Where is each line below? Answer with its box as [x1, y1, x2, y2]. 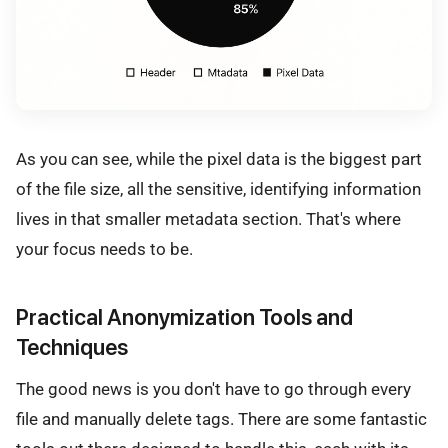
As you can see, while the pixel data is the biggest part [16, 149, 422, 170]
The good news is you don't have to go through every [16, 378, 411, 399]
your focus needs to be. [16, 239, 193, 260]
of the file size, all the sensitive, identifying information [16, 179, 421, 200]
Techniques [16, 333, 128, 360]
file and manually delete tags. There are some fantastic [16, 408, 427, 429]
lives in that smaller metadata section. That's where [16, 209, 401, 230]
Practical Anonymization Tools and [16, 303, 353, 330]
